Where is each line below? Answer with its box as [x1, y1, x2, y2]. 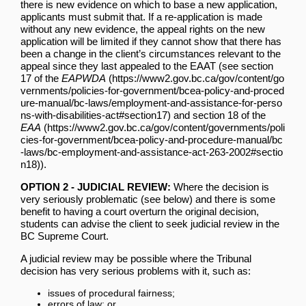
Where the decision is [171, 180, 269, 193]
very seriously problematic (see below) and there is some [20, 193, 275, 205]
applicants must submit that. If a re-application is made [20, 10, 262, 23]
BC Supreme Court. [20, 229, 109, 242]
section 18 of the [193, 109, 266, 121]
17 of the [20, 72, 61, 84]
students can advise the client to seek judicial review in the [20, 217, 279, 229]
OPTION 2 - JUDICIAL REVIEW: [20, 180, 171, 193]
